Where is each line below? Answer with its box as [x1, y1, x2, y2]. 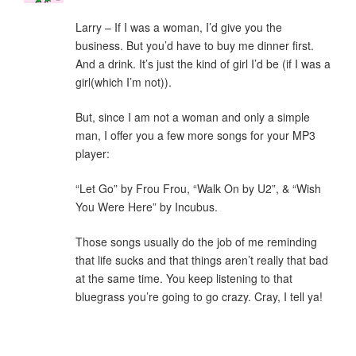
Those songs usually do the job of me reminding [75, 234, 317, 250]
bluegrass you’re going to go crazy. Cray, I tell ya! [75, 288, 323, 305]
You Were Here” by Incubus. [75, 199, 218, 215]
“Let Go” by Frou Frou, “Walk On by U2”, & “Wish [75, 180, 321, 197]
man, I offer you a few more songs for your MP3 [75, 127, 315, 144]
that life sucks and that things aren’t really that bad [75, 252, 328, 269]
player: [75, 145, 110, 162]
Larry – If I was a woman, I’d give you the [75, 19, 282, 36]
